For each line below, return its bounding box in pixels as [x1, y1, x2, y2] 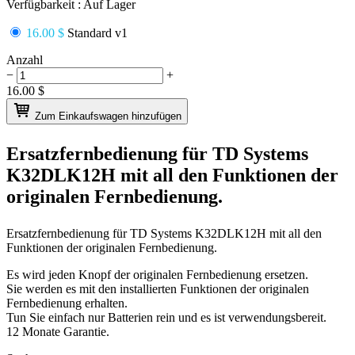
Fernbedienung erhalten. [6, 296, 128, 310]
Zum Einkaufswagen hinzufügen [35, 109, 181, 122]
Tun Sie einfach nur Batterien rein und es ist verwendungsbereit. [6, 310, 326, 324]
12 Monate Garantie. [6, 324, 109, 338]
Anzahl [6, 52, 43, 67]
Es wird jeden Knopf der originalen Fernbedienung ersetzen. [6, 267, 308, 281]
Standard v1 [64, 25, 128, 40]
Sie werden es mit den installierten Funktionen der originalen [6, 281, 309, 296]
